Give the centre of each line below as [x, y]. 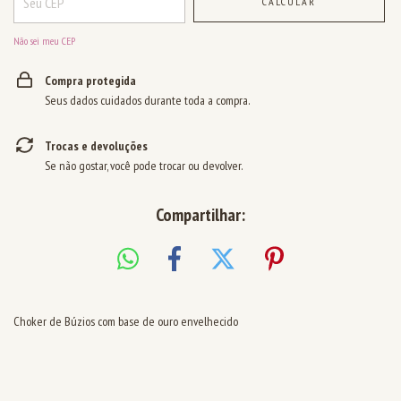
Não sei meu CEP [44, 41]
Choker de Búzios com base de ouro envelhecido [126, 321]
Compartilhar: [200, 215]
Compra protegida [90, 81]
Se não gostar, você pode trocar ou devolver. [144, 166]
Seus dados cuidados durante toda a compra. [147, 100]
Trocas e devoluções [96, 146]
